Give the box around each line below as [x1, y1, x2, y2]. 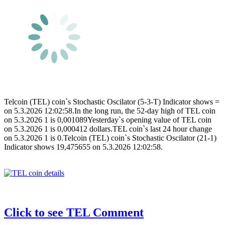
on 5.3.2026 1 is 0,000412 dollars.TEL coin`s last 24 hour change [4, 124, 212, 133]
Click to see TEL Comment [4, 205, 144, 219]
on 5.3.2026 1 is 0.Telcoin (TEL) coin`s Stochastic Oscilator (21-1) [4, 133, 216, 142]
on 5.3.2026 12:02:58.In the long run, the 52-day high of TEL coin [4, 106, 215, 115]
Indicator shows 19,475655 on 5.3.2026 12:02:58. [4, 142, 163, 151]
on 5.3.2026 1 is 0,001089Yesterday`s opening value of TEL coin [4, 115, 211, 124]
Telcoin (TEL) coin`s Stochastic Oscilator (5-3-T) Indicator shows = [4, 97, 219, 106]
